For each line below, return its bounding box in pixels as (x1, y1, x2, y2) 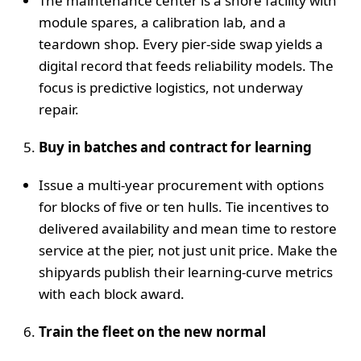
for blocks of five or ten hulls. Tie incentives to (39, 197, 329, 216)
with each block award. (39, 284, 185, 303)
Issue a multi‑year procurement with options (39, 175, 324, 194)
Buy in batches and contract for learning (39, 137, 312, 156)
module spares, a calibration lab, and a (39, 12, 286, 31)
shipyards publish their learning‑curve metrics (39, 262, 333, 281)
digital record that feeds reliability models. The (39, 56, 334, 75)
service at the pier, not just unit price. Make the (39, 240, 338, 259)
